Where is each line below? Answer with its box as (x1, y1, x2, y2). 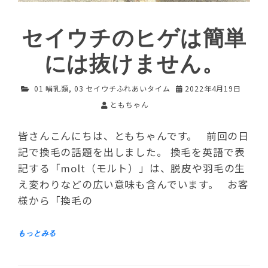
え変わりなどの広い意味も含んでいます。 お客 (18, 176, 249, 191)
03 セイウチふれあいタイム (74, 83, 170, 94)
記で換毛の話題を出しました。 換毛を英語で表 (18, 144, 245, 159)
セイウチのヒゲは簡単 (21, 26, 247, 51)
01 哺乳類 (33, 83, 69, 94)
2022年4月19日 (185, 83, 241, 94)
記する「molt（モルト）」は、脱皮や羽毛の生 (18, 160, 246, 175)
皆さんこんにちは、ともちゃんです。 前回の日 (18, 128, 249, 143)
